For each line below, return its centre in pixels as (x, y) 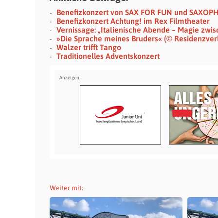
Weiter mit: (66, 188)
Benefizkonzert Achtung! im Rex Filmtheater (133, 21)
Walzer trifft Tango (89, 47)
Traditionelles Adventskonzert (108, 56)
